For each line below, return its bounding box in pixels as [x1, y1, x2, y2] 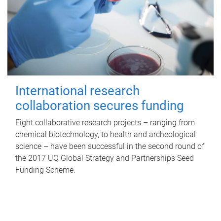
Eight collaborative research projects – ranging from [15, 117, 195, 127]
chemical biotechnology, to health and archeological [15, 129, 196, 139]
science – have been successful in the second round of [15, 141, 204, 151]
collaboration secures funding [15, 98, 184, 113]
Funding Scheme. [15, 165, 75, 175]
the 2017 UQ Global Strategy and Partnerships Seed [15, 153, 194, 163]
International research [15, 83, 140, 98]
